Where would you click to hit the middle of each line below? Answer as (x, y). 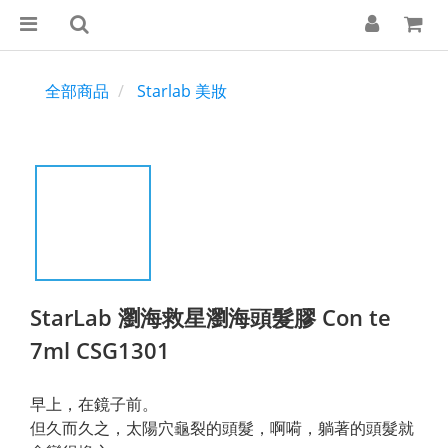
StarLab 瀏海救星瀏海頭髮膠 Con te (210, 317)
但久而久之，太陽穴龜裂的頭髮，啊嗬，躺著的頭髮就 (222, 428)
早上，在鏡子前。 (94, 404)
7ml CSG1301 (100, 350)
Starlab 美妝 (182, 91)
